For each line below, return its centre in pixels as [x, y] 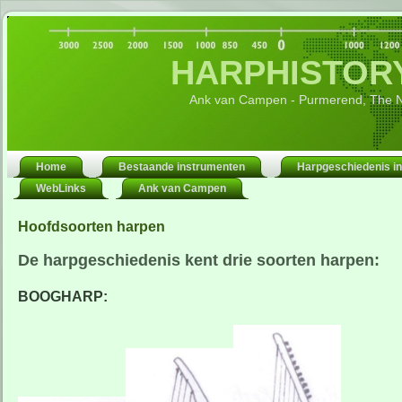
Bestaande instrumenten [182, 167]
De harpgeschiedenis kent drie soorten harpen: [199, 261]
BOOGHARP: [63, 297]
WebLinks [61, 188]
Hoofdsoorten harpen [92, 227]
